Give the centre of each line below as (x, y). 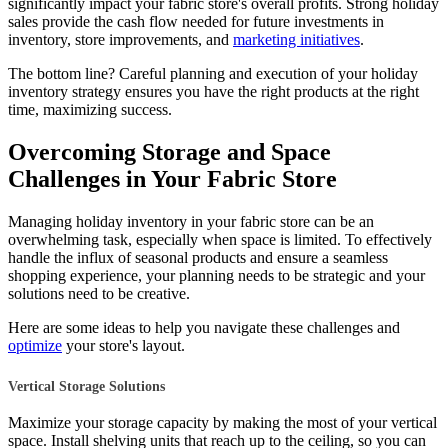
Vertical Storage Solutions (86, 386)
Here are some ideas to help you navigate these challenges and (204, 327)
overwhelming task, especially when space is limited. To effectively (220, 239)
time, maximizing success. (90, 110)
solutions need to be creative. (101, 293)
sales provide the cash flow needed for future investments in (196, 22)
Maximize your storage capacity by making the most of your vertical (222, 423)
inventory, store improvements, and (120, 40)
